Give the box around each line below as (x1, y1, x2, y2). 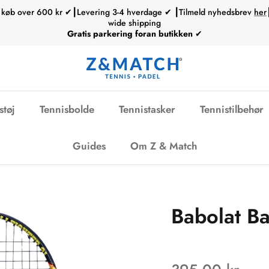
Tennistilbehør (200, 101, 264, 116)
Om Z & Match (130, 138, 197, 153)
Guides (72, 138, 106, 153)
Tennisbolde (40, 101, 94, 116)
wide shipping (108, 17, 161, 29)
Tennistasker (119, 101, 175, 116)
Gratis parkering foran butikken (67, 28, 195, 40)
